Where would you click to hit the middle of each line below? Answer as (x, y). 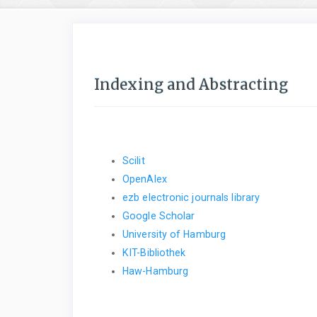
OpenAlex (145, 179)
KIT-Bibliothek (154, 252)
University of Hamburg (174, 234)
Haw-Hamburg (156, 271)
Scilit (134, 160)
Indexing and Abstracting (191, 85)
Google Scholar (159, 215)
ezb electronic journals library (191, 197)
